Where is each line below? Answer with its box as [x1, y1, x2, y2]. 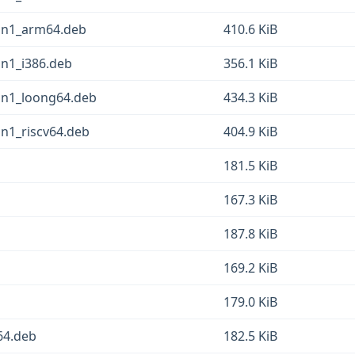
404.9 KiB [223, 123, 277, 140]
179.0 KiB [223, 293, 277, 311]
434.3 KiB [223, 89, 277, 106]
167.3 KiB [223, 191, 277, 208]
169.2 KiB [223, 259, 277, 277]
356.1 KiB [223, 55, 277, 72]
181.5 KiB [223, 157, 277, 174]
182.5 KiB [223, 327, 277, 345]
